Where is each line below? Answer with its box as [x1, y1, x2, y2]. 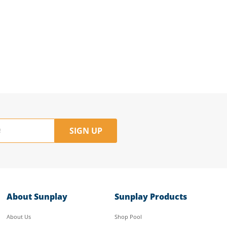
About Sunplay [7, 191, 68, 202]
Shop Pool [114, 213, 142, 220]
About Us [7, 213, 31, 220]
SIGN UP [69, 125, 102, 136]
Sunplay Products [114, 191, 187, 202]
